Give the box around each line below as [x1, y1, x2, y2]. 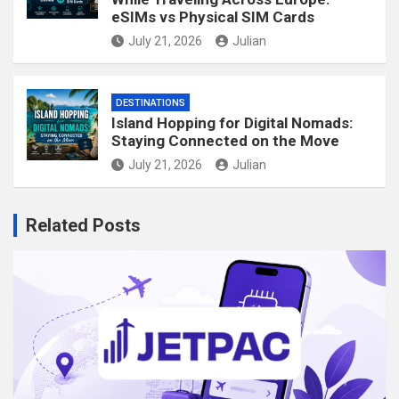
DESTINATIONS [116, 96, 185, 109]
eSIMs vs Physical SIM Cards [111, 7, 314, 26]
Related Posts [26, 214, 141, 236]
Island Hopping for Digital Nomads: [111, 113, 353, 132]
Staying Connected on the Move [111, 131, 339, 150]
